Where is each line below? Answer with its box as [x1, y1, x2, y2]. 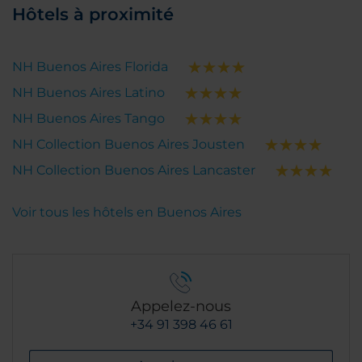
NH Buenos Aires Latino [12, 85, 165, 101]
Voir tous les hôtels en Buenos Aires [12, 204, 242, 221]
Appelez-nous [131, 297, 231, 316]
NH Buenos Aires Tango [12, 111, 165, 127]
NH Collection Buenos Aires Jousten [12, 137, 245, 153]
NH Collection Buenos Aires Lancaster [12, 162, 255, 179]
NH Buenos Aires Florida [12, 59, 168, 75]
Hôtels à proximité [12, 4, 174, 25]
